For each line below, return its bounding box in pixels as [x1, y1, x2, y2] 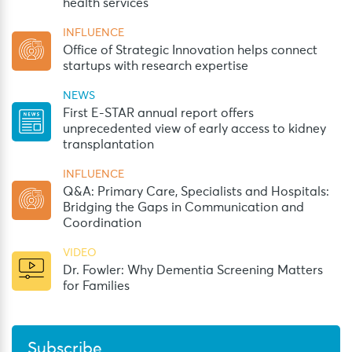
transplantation [63, 138, 154, 151]
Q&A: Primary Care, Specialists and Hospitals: [63, 185, 329, 198]
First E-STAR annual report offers [63, 107, 254, 119]
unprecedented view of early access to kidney [63, 123, 326, 135]
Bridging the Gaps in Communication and [63, 201, 304, 214]
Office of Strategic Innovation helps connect [63, 44, 317, 57]
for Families [63, 280, 130, 292]
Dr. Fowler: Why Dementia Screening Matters [63, 264, 323, 277]
